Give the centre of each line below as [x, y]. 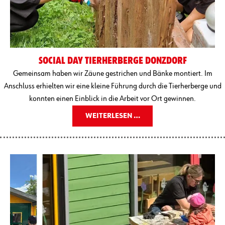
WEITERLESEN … [113, 116]
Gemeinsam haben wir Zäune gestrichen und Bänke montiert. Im [113, 74]
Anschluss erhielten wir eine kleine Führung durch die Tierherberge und [113, 86]
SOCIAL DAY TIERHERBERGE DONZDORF [113, 61]
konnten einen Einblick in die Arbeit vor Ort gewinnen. [113, 99]
